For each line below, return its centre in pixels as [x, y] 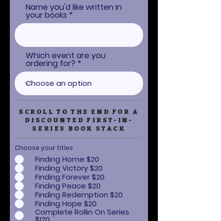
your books [46, 15]
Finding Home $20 [67, 159]
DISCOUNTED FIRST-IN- [79, 120]
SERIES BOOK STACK [79, 128]
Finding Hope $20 [66, 203]
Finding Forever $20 [70, 177]
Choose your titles [44, 147]
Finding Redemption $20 [79, 195]
